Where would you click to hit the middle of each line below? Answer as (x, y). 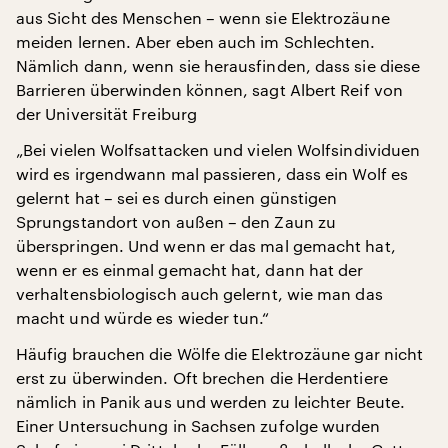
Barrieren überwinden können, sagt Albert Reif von (209, 89)
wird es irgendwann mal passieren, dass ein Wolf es (212, 173)
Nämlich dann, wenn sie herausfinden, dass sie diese (218, 65)
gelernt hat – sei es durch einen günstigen (177, 197)
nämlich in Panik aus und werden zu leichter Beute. (210, 401)
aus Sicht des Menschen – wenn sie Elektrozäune (203, 17)
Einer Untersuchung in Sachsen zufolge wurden (198, 425)
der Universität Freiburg (106, 113)
